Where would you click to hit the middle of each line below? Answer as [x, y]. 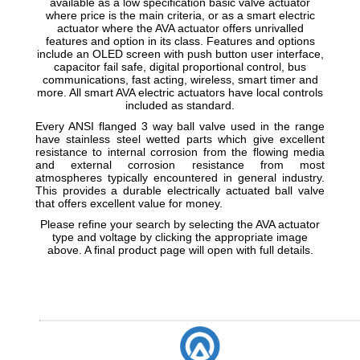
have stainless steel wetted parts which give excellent [180, 139]
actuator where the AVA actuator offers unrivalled [180, 28]
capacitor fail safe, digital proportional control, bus [180, 67]
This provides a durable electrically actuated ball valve [180, 190]
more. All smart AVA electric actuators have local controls [180, 92]
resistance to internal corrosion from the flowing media [180, 152]
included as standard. [180, 105]
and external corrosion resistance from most [180, 165]
